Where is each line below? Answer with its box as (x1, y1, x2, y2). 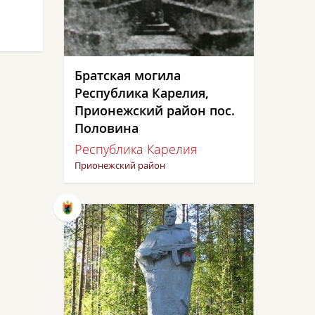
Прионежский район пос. (75, 102, 235, 119)
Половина (75, 120, 139, 136)
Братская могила (75, 67, 181, 84)
